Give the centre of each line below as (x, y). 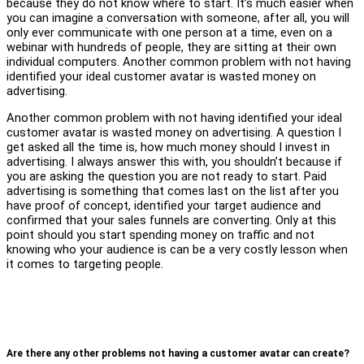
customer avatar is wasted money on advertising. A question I (174, 132)
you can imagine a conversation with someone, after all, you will (178, 18)
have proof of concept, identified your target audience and (164, 205)
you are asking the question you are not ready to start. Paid (167, 176)
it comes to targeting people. (85, 264)
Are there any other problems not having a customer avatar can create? (178, 353)
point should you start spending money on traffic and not (160, 234)
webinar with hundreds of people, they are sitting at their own (171, 48)
